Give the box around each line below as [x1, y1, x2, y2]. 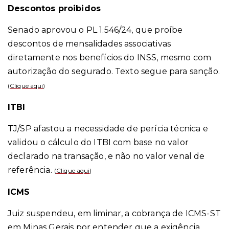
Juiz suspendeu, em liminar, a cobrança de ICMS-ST [8, 208, 221, 218]
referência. [8, 165, 52, 175]
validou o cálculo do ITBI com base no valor [8, 137, 189, 147]
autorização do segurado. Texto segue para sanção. [8, 66, 220, 76]
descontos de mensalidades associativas [8, 38, 171, 49]
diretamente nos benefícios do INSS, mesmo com [8, 52, 212, 62]
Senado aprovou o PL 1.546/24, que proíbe [8, 25, 183, 35]
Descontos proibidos [8, 3, 101, 13]
